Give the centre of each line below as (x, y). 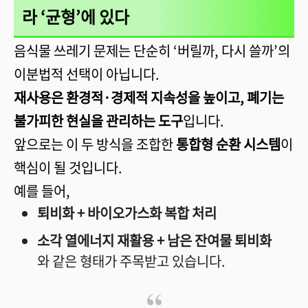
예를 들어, (42, 191)
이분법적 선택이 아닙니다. (87, 74)
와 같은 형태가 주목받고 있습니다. (131, 261)
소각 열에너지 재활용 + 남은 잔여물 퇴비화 (154, 240)
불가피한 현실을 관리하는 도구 (98, 121)
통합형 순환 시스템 (228, 144)
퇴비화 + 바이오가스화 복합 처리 (127, 213)
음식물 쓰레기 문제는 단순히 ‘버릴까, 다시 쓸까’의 (152, 51)
